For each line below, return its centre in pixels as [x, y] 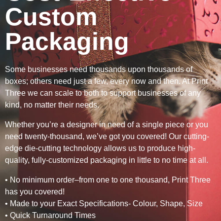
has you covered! [35, 192]
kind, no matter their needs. [52, 105]
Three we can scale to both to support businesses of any [103, 93]
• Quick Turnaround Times [50, 216]
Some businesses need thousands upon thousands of [99, 70]
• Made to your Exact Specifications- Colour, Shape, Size [104, 204]
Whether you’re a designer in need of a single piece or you [107, 125]
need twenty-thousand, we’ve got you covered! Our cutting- [107, 137]
